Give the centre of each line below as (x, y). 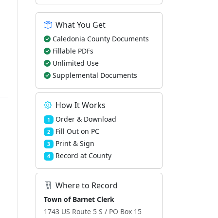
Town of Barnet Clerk (79, 199)
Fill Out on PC (77, 131)
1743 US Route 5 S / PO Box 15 (93, 211)
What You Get (81, 25)
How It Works (81, 105)
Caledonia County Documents (101, 39)
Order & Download (86, 119)
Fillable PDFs (73, 51)
